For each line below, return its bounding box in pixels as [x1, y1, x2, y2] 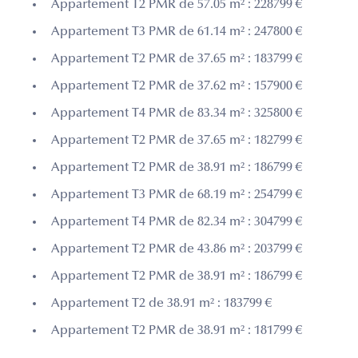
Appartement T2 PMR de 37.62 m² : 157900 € [51, 79, 302, 93]
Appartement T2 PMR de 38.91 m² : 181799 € [51, 324, 302, 337]
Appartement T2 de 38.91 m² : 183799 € [51, 296, 272, 310]
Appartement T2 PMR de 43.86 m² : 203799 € [51, 242, 302, 256]
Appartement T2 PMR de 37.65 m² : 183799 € [51, 52, 302, 66]
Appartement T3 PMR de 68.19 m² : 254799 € [51, 188, 302, 201]
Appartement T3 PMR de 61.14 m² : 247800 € [51, 25, 302, 38]
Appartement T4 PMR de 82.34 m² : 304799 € [51, 215, 302, 229]
